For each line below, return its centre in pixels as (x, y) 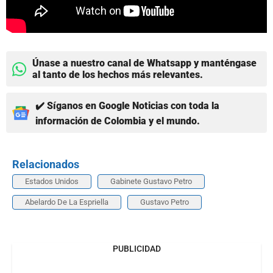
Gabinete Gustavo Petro (151, 182)
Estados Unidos (52, 182)
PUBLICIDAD (136, 249)
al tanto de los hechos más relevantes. (118, 75)
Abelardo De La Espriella (67, 202)
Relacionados (46, 165)
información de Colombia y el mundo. (118, 121)
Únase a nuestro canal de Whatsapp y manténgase (144, 63)
